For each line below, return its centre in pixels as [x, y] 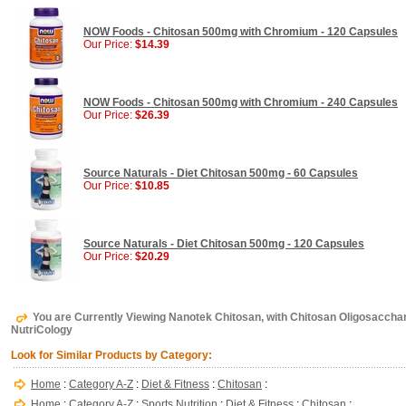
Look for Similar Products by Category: [111, 355]
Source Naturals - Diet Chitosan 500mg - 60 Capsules [221, 173]
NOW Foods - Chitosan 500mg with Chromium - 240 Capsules [241, 102]
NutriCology [42, 330]
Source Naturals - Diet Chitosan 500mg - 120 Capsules [224, 244]
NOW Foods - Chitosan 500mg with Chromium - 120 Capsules [241, 32]
